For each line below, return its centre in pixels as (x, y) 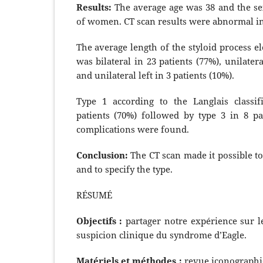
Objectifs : (101, 220)
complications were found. (132, 129)
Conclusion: (103, 155)
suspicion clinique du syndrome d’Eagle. (161, 235)
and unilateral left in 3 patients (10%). (155, 75)
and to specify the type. (124, 169)
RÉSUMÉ (95, 195)
